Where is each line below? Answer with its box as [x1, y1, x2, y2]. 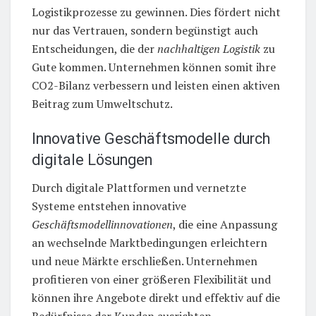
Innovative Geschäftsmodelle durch [32, 129, 270, 147]
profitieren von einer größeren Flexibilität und [32, 271, 271, 287]
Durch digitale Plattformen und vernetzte [32, 179, 246, 195]
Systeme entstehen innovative [32, 197, 186, 214]
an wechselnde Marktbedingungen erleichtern [32, 234, 267, 250]
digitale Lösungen [32, 150, 152, 169]
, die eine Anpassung [173, 216, 277, 232]
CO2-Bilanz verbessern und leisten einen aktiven [32, 78, 280, 94]
